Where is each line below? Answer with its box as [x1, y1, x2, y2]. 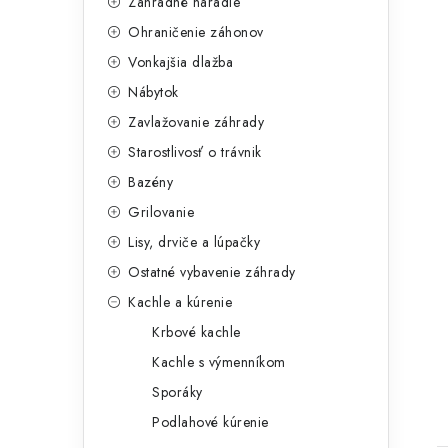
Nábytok [128, 82, 179, 103]
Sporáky [152, 382, 203, 403]
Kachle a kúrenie [128, 292, 232, 313]
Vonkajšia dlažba [128, 52, 233, 73]
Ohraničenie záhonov [128, 22, 264, 43]
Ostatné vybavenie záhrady [128, 262, 296, 283]
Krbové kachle [152, 322, 241, 343]
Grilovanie [128, 202, 194, 223]
